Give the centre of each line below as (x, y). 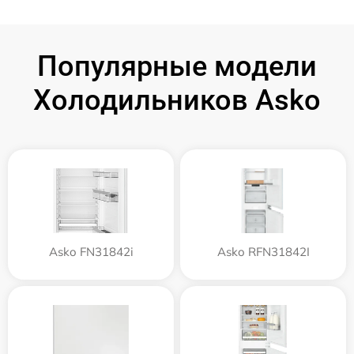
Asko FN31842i (91, 251)
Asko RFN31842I (263, 251)
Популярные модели (177, 66)
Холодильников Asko (177, 100)
